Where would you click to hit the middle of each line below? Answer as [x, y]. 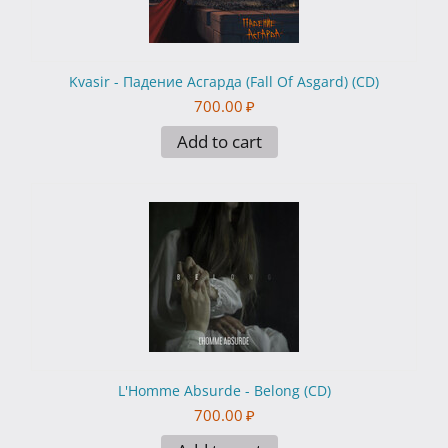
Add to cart [219, 142]
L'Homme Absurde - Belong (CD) [224, 391]
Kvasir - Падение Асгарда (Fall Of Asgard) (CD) [224, 82]
